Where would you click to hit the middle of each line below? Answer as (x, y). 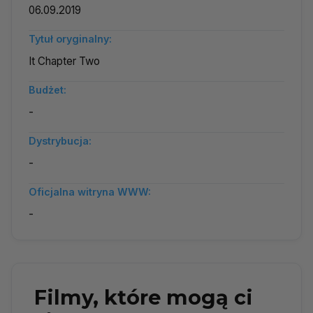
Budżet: (48, 90)
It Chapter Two (64, 61)
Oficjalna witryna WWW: (90, 192)
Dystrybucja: (60, 141)
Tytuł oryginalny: (70, 39)
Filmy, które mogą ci (144, 298)
